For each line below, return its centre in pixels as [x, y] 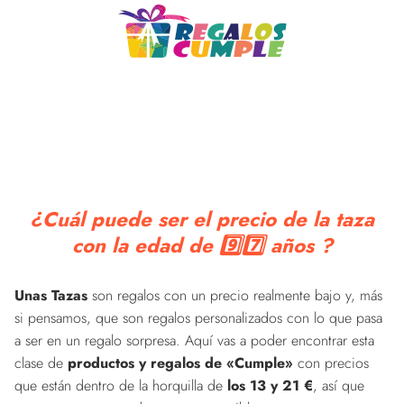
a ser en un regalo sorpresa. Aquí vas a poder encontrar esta [194, 340]
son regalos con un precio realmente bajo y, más [235, 295]
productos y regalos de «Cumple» [180, 363]
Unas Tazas [51, 295]
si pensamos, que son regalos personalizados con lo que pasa [198, 317]
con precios [331, 363]
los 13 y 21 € [270, 385]
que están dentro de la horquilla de [121, 385]
